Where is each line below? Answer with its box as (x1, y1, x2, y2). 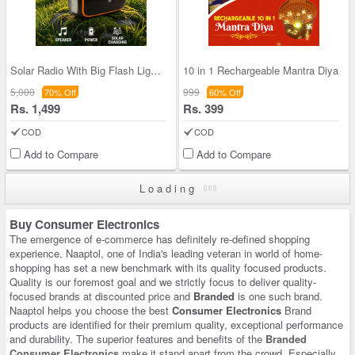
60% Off (209, 86, 241, 98)
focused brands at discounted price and (10, 288, 193, 303)
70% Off (44, 86, 76, 98)
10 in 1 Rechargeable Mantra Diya (183, 63, 338, 78)
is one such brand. (235, 288, 323, 303)
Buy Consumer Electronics (10, 216, 159, 233)
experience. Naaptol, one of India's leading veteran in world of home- (10, 246, 323, 261)
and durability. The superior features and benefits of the (10, 331, 265, 346)
